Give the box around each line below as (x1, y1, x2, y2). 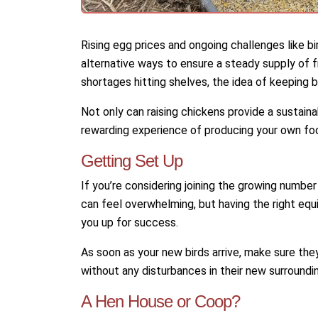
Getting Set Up (81, 151, 182, 170)
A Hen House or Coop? (81, 292, 240, 311)
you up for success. (81, 216, 178, 229)
